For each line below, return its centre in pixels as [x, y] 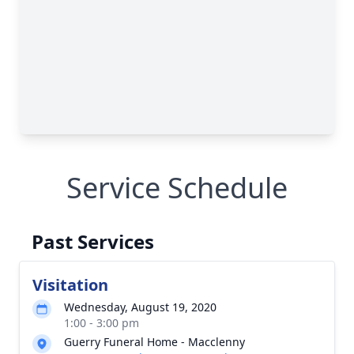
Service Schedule [177, 188]
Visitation [70, 285]
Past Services [93, 241]
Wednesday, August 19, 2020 [140, 307]
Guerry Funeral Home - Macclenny [154, 342]
